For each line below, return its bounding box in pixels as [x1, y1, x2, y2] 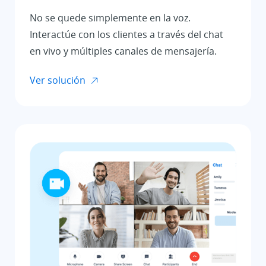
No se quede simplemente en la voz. [30, 11, 191, 24]
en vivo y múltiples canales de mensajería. [30, 44, 217, 58]
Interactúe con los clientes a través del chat [30, 27, 223, 41]
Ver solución [30, 73, 85, 87]
